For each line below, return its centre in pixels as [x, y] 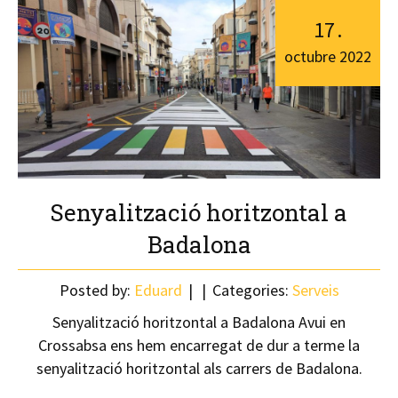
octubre [312, 56]
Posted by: [96, 290]
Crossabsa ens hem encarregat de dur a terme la [199, 345]
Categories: [250, 290]
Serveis [315, 290]
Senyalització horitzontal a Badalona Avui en [199, 322]
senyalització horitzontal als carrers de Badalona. [199, 368]
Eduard [158, 290]
